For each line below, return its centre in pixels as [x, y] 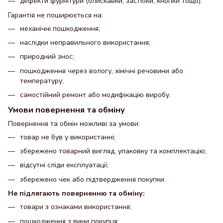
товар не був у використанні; [68, 137]
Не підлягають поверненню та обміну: [76, 194]
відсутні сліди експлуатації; [64, 165]
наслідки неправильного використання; [85, 43]
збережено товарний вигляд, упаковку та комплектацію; [113, 151]
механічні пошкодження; [60, 28]
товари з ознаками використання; [76, 207]
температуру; [42, 81]
